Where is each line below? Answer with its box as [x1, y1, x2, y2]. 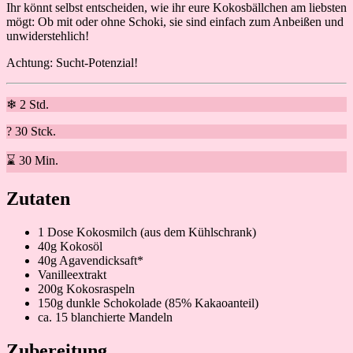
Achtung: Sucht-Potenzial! [6, 56, 138, 70]
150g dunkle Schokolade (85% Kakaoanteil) [38, 296, 258, 310]
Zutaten [6, 188, 70, 210]
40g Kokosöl [38, 240, 102, 254]
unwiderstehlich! [6, 29, 89, 43]
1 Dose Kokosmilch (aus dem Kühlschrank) [38, 225, 256, 240]
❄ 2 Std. [6, 98, 49, 112]
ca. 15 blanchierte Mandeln [38, 310, 173, 325]
